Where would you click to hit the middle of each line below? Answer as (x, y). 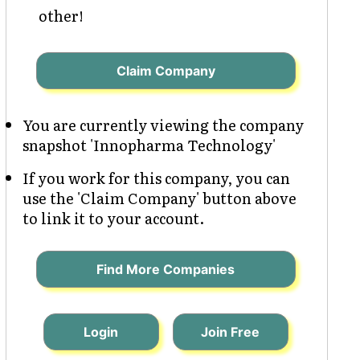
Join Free (231, 331)
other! (61, 15)
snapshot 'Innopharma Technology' (149, 145)
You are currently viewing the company (163, 125)
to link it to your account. (113, 218)
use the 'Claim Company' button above (159, 198)
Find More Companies (166, 269)
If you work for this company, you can (156, 178)
